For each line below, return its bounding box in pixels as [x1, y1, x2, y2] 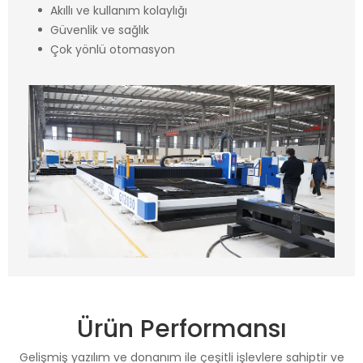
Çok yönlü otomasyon [49, 41, 175, 58]
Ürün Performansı [76, 312, 287, 347]
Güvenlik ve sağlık [49, 21, 149, 38]
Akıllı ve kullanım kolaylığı [49, 2, 187, 19]
